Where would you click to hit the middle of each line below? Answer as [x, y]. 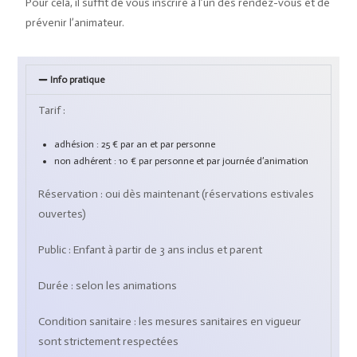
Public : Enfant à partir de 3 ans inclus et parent [151, 249]
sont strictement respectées [109, 341]
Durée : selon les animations [108, 285]
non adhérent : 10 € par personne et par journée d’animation [183, 161]
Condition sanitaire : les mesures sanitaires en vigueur [170, 321]
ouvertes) [63, 214]
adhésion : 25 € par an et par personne [135, 144]
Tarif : [53, 110]
